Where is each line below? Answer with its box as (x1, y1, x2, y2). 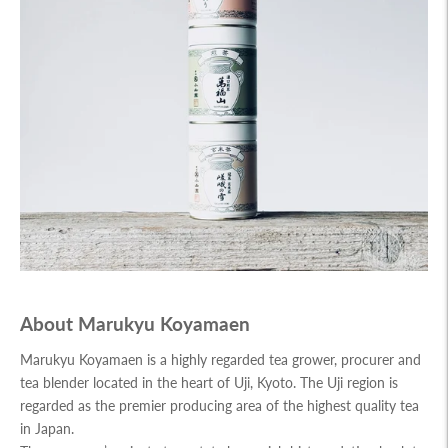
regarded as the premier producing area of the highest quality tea (20, 397, 419, 415)
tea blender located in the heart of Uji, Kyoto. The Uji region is (20, 374, 398, 392)
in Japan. (20, 420, 74, 438)
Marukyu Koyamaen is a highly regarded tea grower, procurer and (20, 351, 421, 369)
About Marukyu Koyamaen (20, 312, 250, 336)
